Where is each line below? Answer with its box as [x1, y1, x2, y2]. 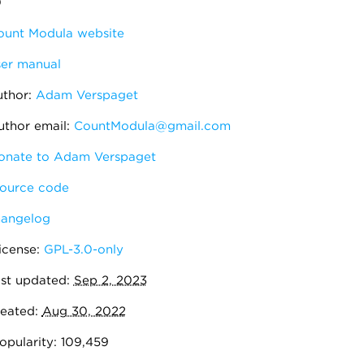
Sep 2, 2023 [73, 273, 147, 288]
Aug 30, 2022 [41, 304, 126, 318]
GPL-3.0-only [43, 242, 123, 257]
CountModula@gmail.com [73, 119, 231, 133]
